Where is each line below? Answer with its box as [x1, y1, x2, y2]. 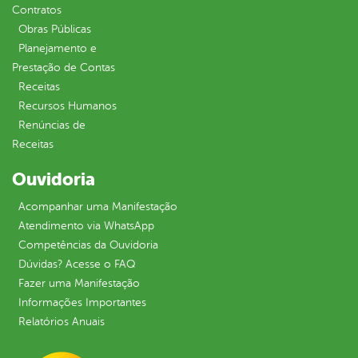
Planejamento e [18, 42, 97, 55]
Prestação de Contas [12, 62, 115, 74]
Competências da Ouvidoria [18, 239, 158, 252]
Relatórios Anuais [18, 316, 105, 328]
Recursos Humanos [18, 100, 117, 113]
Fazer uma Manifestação [18, 277, 140, 290]
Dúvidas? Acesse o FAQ [18, 258, 135, 271]
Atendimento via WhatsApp [18, 220, 154, 233]
